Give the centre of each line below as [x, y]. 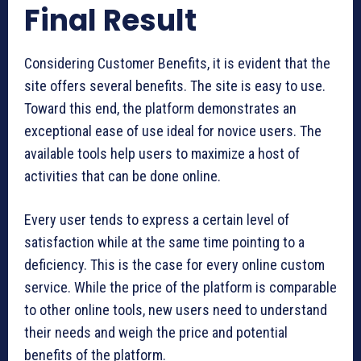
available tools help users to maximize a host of [162, 153]
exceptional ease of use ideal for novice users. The [173, 131]
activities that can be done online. [122, 176]
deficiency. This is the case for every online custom [174, 264]
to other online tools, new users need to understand [176, 309]
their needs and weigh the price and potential [156, 332]
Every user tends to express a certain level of [157, 219]
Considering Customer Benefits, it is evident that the [177, 63]
